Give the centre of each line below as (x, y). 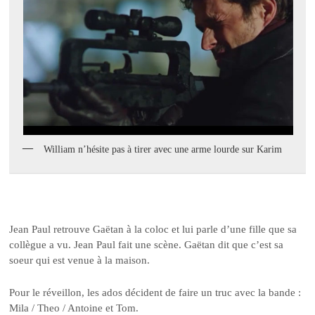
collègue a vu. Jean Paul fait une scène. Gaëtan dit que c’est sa (147, 244)
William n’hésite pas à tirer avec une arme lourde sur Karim (163, 150)
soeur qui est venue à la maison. (80, 260)
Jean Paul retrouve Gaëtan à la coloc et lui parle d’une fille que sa (153, 229)
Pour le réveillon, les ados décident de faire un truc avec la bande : (155, 293)
